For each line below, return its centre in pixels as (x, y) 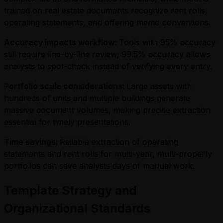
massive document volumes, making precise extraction (107, 110)
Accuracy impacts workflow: (60, 42)
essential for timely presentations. (67, 122)
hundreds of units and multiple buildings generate (97, 98)
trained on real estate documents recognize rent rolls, (106, 10)
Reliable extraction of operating (119, 142)
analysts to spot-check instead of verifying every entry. (108, 66)
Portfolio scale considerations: (65, 86)
